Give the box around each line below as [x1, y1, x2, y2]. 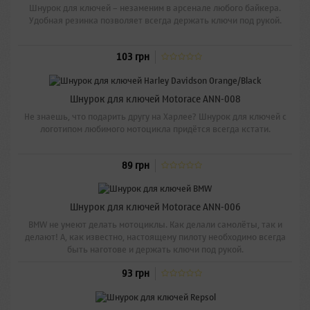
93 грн [122, 265, 149, 283]
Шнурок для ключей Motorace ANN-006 [69, 199, 241, 217]
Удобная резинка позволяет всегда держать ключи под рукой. [28, 12, 282, 29]
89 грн [122, 156, 149, 174]
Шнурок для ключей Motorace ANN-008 [69, 90, 241, 108]
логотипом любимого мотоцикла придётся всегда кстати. [39, 120, 271, 137]
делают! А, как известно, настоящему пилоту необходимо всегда [24, 229, 286, 246]
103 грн [116, 48, 149, 66]
